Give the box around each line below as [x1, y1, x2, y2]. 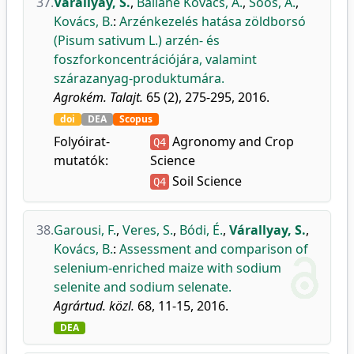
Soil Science [169, 172, 243, 190]
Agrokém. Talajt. [54, 88, 143, 106]
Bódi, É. [179, 221, 223, 239]
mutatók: [54, 152, 108, 169]
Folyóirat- [54, 133, 110, 150]
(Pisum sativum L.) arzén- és [54, 32, 220, 49]
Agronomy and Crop [169, 133, 295, 150]
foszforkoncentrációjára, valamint [54, 51, 257, 68]
